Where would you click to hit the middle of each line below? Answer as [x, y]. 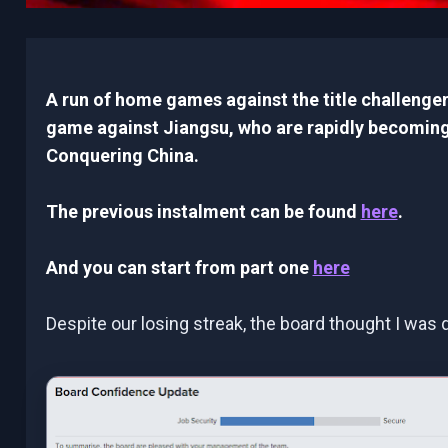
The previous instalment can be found [203, 211]
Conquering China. [124, 155]
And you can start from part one [179, 267]
